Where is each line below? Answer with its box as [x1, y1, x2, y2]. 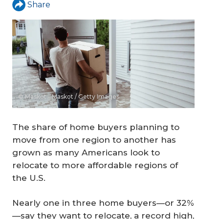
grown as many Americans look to [12, 147, 160, 157]
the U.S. [12, 173, 45, 183]
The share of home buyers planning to [12, 122, 179, 132]
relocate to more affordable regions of [12, 160, 178, 170]
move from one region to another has [12, 134, 176, 145]
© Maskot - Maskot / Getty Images [18, 93, 119, 101]
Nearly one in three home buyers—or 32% [12, 198, 194, 208]
